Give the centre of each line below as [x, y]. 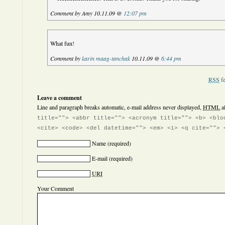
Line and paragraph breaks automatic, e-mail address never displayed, [120, 107]
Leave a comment [60, 98]
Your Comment [55, 188]
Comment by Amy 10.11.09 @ [87, 13]
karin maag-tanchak [106, 58]
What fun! [63, 43]
